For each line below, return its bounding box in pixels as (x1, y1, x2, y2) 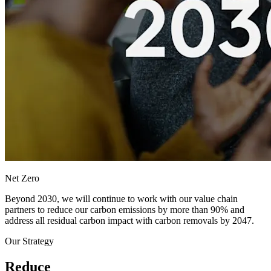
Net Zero (5, 173, 39, 184)
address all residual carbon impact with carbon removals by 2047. (5, 215, 254, 226)
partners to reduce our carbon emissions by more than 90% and (5, 204, 244, 215)
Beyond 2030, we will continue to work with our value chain (5, 194, 238, 204)
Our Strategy (5, 236, 54, 247)
